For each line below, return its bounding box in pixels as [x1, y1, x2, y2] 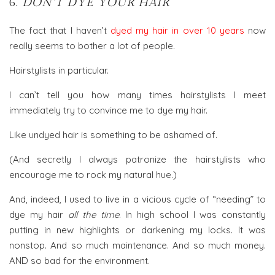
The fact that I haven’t [9, 24, 110, 36]
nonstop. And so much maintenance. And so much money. [9, 239, 266, 251]
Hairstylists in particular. [9, 64, 109, 76]
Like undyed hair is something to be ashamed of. [9, 128, 217, 141]
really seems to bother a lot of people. [9, 39, 175, 52]
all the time [68, 208, 119, 220]
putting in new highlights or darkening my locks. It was [9, 223, 266, 236]
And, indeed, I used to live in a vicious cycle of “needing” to [9, 193, 266, 205]
